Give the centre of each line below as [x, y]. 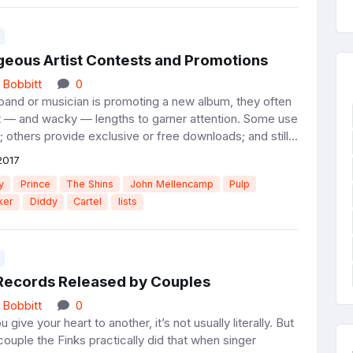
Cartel [88, 202]
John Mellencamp [171, 184]
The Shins [90, 184]
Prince [35, 184]
